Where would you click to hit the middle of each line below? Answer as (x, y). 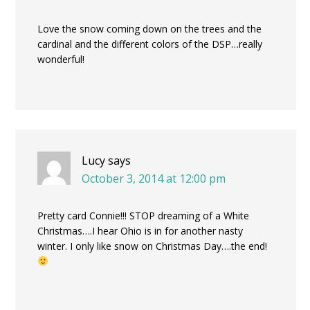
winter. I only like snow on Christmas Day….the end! (152, 246)
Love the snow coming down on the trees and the (149, 28)
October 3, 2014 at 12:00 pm (154, 178)
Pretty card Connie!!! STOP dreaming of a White (143, 215)
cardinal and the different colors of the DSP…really (150, 44)
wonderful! (61, 59)
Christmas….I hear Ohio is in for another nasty (140, 230)
